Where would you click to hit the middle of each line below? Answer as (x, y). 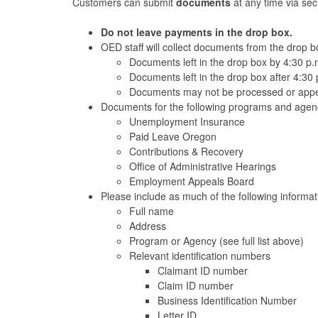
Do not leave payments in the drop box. (199, 32)
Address (149, 225)
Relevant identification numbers (201, 255)
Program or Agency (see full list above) (218, 240)
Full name (154, 210)
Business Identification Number (229, 300)
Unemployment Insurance (188, 121)
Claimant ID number (204, 270)
